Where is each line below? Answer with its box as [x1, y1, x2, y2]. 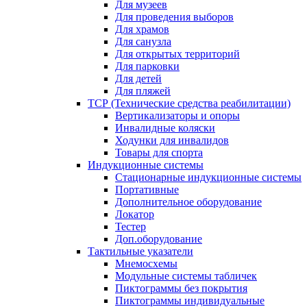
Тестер [115, 221, 146, 232]
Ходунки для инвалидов [115, 134, 229, 146]
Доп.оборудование [115, 233, 202, 245]
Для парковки [115, 60, 180, 72]
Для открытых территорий [115, 48, 240, 60]
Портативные [115, 184, 179, 195]
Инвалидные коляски [115, 122, 215, 134]
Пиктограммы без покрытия [115, 282, 247, 294]
